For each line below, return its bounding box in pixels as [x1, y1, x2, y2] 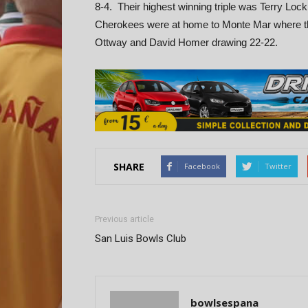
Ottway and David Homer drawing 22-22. [95, 36, 278, 48]
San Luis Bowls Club [95, 232, 186, 245]
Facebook [184, 161, 220, 171]
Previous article [95, 214, 154, 224]
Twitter [265, 161, 291, 171]
